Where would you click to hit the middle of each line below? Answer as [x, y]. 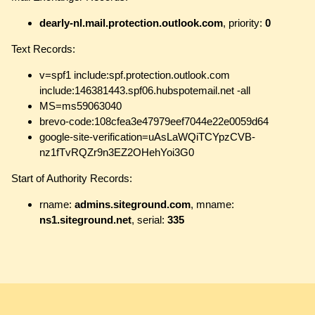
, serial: [149, 220]
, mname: [212, 205]
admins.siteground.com [133, 205]
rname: [57, 205]
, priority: [244, 23]
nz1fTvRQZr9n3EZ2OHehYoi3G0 [117, 153]
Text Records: [43, 49]
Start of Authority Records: [72, 179]
